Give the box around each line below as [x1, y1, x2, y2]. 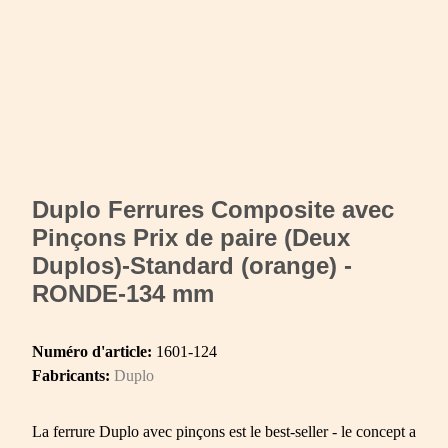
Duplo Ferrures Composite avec [32, 196, 394, 224]
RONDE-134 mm [32, 280, 214, 308]
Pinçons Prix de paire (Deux [32, 224, 350, 252]
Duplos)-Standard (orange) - [32, 252, 352, 280]
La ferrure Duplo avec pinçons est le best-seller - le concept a [32, 423, 416, 441]
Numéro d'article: [32, 343, 156, 361]
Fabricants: [32, 367, 110, 385]
